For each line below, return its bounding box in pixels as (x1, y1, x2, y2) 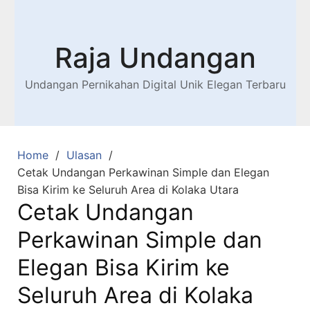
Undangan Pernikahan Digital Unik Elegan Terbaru (24, 77, 286, 91)
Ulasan (66, 148, 102, 162)
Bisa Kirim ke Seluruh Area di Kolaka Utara (17, 183, 239, 197)
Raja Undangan (54, 41, 256, 75)
